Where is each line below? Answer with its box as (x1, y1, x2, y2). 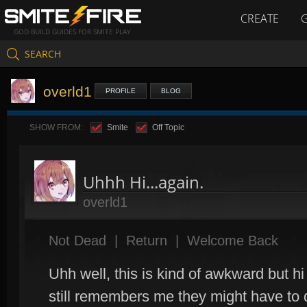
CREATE (241, 11, 279, 26)
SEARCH (25, 47, 61, 60)
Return (126, 233, 167, 248)
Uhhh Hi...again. (83, 171, 204, 193)
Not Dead (49, 233, 106, 248)
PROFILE (106, 87, 136, 95)
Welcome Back (187, 233, 278, 248)
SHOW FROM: (29, 123, 83, 132)
